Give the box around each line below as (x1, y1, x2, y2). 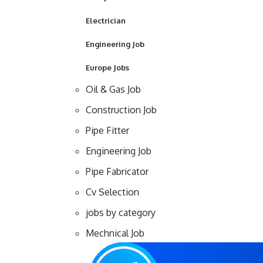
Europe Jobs (86, 63, 129, 73)
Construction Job (86, 104, 157, 116)
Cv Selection (86, 186, 139, 198)
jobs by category (86, 207, 156, 219)
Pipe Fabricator (86, 166, 149, 178)
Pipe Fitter (86, 124, 129, 137)
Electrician (86, 16, 126, 26)
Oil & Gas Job (86, 83, 141, 96)
